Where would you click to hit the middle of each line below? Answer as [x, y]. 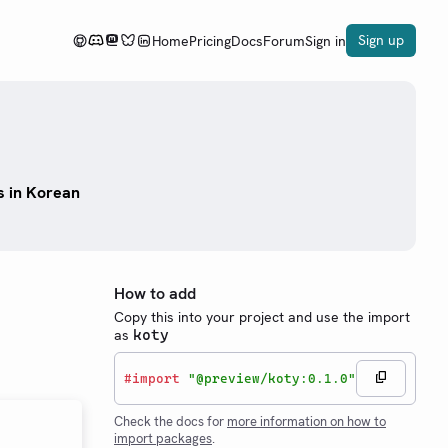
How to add [155, 293]
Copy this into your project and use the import [262, 317]
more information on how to [306, 421]
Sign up [381, 40]
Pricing [210, 40]
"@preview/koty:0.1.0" [272, 378]
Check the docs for [170, 421]
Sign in [325, 40]
